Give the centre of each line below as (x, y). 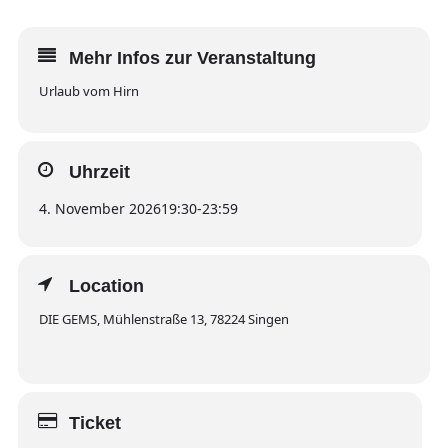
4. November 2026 (99, 208)
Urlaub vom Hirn (88, 91)
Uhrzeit (99, 172)
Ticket (94, 423)
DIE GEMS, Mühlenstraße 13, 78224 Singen (163, 319)
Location (106, 286)
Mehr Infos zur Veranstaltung (192, 58)
